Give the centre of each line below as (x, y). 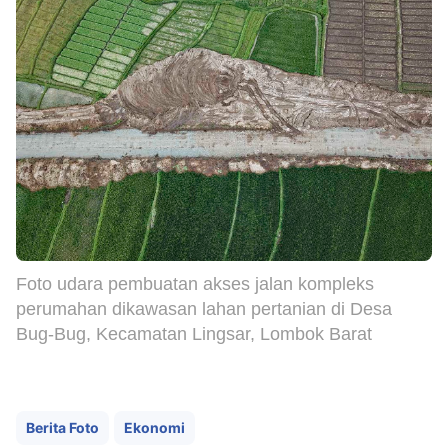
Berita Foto (62, 427)
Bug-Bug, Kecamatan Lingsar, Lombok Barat (194, 333)
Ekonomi (154, 427)
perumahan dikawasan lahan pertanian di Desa (204, 308)
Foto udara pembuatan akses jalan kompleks (195, 283)
